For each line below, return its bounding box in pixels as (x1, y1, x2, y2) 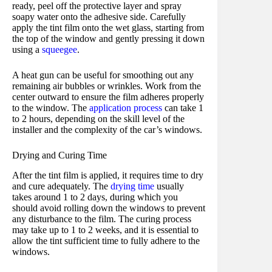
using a (12, 44, 42, 55)
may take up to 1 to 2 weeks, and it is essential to (12, 225, 199, 236)
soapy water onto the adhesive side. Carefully (12, 12, 186, 22)
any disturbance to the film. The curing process (12, 214, 191, 225)
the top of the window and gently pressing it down (12, 33, 205, 44)
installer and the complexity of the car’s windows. (12, 124, 202, 135)
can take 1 (162, 103, 203, 114)
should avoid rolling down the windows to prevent (12, 203, 205, 214)
